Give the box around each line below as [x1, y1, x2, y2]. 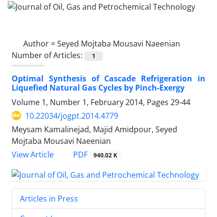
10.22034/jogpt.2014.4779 [25, 110, 118, 121]
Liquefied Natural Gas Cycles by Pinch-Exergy [12, 82, 185, 93]
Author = [23, 38, 57, 49]
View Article [12, 149, 54, 160]
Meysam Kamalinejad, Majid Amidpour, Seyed [12, 124, 177, 135]
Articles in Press [20, 193, 78, 204]
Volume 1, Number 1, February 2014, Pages [12, 96, 170, 108]
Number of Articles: [12, 49, 84, 61]
